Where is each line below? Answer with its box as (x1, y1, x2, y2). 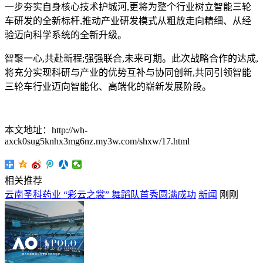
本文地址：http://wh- (5, 125, 87, 136)
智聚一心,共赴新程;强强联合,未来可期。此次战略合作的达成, (5, 53, 258, 64)
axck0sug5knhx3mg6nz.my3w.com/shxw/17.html (5, 136, 190, 147)
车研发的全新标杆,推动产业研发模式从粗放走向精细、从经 (5, 16, 251, 26)
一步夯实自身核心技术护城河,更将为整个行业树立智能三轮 (5, 2, 251, 12)
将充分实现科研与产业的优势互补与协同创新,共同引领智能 (5, 68, 251, 78)
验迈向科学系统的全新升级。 (5, 30, 127, 41)
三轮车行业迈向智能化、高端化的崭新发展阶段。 (5, 82, 211, 92)
